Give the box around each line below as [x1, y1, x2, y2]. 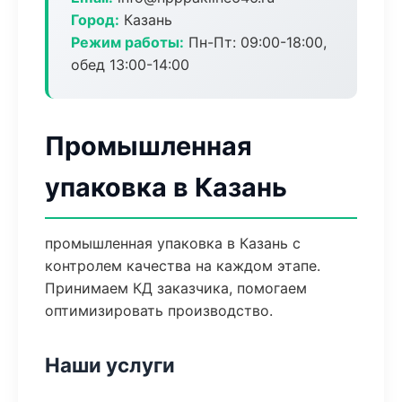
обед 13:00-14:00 [71, 56, 189, 74]
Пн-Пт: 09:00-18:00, [184, 33, 327, 51]
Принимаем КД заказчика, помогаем [45, 279, 307, 297]
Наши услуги [45, 353, 175, 377]
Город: [71, 11, 119, 29]
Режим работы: [71, 33, 184, 51]
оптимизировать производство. [45, 301, 273, 319]
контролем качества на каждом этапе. [45, 257, 320, 275]
